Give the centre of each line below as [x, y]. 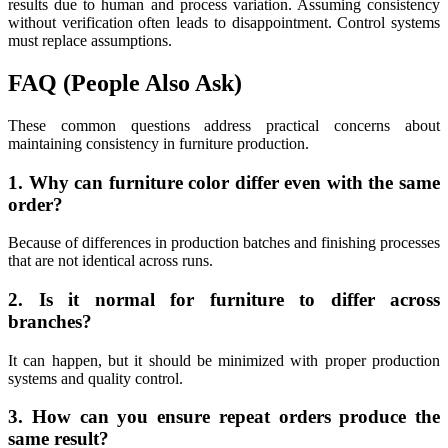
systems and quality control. [95, 378]
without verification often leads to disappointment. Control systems [224, 23]
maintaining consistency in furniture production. [158, 143]
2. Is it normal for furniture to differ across [224, 300]
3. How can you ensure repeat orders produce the [224, 417]
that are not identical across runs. [110, 261]
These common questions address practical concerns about [224, 125]
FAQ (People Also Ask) [125, 82]
